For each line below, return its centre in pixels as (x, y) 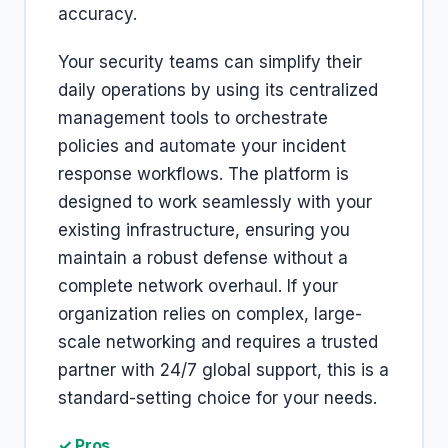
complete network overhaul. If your (198, 286)
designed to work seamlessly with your (215, 202)
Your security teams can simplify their (210, 62)
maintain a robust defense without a (203, 258)
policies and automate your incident (202, 146)
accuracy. (97, 14)
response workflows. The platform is (203, 174)
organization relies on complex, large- (210, 314)
